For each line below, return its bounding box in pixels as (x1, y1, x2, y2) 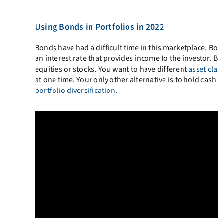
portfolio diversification (35, 85, 115, 96)
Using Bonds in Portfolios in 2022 (35, 21, 164, 34)
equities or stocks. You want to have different (35, 64, 189, 75)
